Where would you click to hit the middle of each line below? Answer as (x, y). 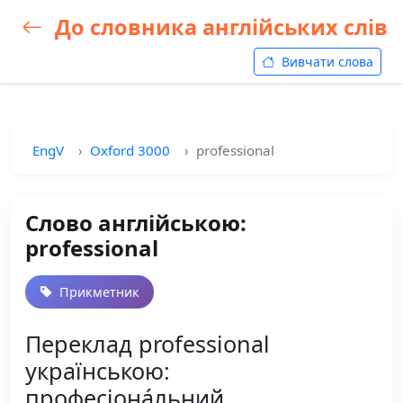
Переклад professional (148, 344)
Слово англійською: (136, 223)
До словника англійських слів (219, 27)
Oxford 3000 (130, 150)
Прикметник (98, 292)
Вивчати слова (326, 62)
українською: (98, 371)
